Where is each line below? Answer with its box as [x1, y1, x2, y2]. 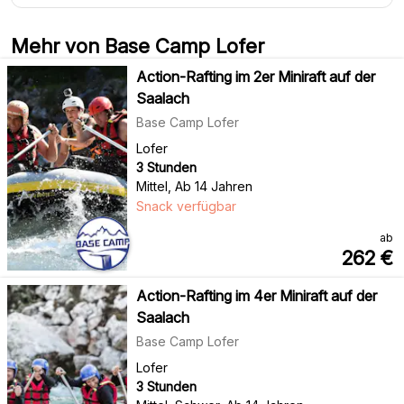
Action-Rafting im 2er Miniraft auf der [135, 68, 375, 86]
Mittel [135, 179, 168, 194]
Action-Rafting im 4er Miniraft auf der [135, 287, 377, 305]
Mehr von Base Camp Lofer [11, 34, 264, 58]
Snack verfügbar [135, 198, 236, 214]
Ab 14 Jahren [174, 179, 252, 194]
